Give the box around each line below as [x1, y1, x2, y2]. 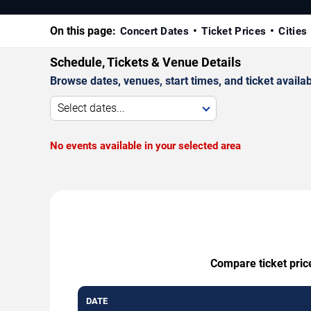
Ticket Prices [201, 24, 267, 37]
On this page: [50, 24, 116, 37]
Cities [278, 24, 308, 37]
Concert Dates [120, 24, 189, 37]
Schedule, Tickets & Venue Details [50, 54, 241, 69]
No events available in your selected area [50, 139, 241, 152]
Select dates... [58, 101, 125, 115]
